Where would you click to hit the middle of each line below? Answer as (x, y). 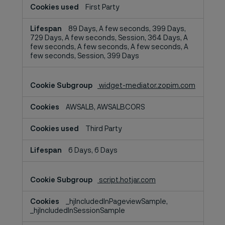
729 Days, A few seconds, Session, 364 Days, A (109, 38)
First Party (102, 8)
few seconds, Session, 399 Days (84, 56)
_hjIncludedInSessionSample (77, 211)
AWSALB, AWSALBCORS (105, 107)
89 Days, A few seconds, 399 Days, (127, 29)
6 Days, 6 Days (93, 151)
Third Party (103, 129)
